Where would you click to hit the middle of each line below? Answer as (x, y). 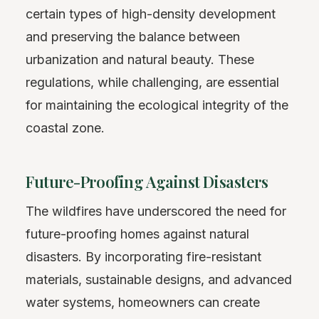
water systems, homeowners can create (143, 303)
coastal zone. (65, 128)
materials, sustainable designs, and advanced (159, 280)
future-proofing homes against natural (137, 234)
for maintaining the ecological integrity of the (157, 105)
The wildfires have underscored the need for (156, 211)
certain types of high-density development (151, 14)
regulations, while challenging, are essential (152, 83)
